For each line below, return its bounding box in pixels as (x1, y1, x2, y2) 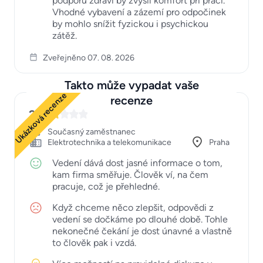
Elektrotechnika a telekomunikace (48, 137, 171, 147)
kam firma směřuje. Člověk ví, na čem (52, 168, 208, 180)
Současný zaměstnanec (48, 126, 136, 137)
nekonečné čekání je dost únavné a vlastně (52, 225, 232, 237)
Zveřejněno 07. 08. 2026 (43, 52, 134, 63)
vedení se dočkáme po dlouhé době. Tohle (52, 213, 228, 225)
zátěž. (52, 29, 77, 41)
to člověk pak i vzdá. (52, 237, 136, 248)
